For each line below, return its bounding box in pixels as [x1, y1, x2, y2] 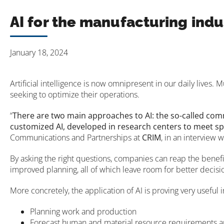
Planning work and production [30, 205, 136, 217]
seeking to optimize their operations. [10, 88, 139, 100]
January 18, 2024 [10, 46, 68, 58]
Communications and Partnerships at [10, 131, 142, 143]
